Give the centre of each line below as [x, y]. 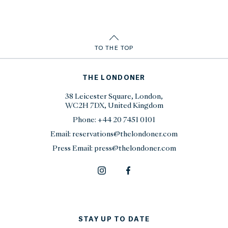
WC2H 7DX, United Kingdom [114, 106]
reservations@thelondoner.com [125, 134]
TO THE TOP [114, 47]
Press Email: [73, 149]
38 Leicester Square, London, [114, 97]
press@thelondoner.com [135, 149]
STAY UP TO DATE [114, 219]
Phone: [85, 120]
